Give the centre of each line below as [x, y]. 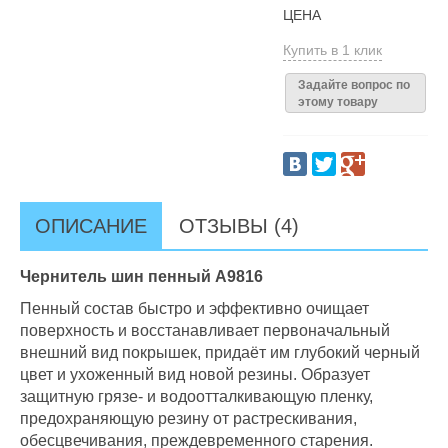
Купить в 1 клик [332, 50]
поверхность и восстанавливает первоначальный [205, 330]
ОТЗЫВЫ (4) [239, 226]
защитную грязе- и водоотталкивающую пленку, [196, 396]
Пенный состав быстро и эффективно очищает [194, 308]
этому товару [337, 102]
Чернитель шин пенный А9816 [141, 276]
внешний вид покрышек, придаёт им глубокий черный [220, 352]
